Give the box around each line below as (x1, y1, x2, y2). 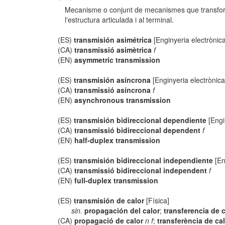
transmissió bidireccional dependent (74, 125, 201, 135)
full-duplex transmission (74, 175, 159, 185)
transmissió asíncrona (74, 85, 151, 95)
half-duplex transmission (74, 135, 161, 145)
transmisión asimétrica (74, 35, 152, 45)
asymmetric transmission (74, 55, 161, 65)
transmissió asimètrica (74, 45, 152, 55)
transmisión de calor (74, 195, 145, 205)
